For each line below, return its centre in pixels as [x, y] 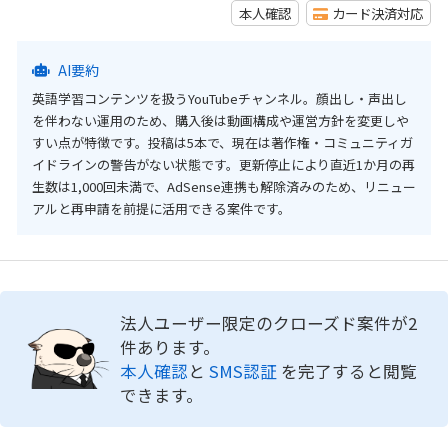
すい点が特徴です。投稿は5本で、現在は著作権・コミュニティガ [222, 143]
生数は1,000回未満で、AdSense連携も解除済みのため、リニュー [223, 187]
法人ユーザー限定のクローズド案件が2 [268, 323]
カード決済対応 [378, 13]
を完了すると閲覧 [346, 371]
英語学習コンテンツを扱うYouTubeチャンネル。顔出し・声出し [219, 99]
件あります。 [169, 347]
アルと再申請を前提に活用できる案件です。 [161, 209]
